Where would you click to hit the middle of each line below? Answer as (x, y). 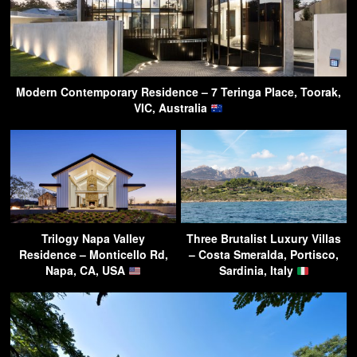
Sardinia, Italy (257, 271)
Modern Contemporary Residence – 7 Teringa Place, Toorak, (178, 92)
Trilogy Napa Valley (93, 239)
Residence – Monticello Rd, (93, 255)
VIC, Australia (173, 108)
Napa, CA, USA (87, 271)
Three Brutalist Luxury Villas (264, 239)
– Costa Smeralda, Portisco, (264, 255)
